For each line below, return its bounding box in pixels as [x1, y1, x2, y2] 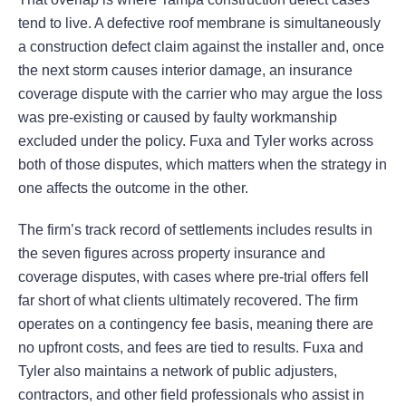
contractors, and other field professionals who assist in [18, 387, 364, 403]
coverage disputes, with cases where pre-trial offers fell [18, 269, 369, 285]
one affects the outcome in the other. [18, 180, 248, 197]
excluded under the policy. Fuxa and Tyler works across [18, 133, 373, 150]
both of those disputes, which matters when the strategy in [18, 157, 387, 173]
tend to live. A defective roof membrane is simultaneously [18, 15, 381, 32]
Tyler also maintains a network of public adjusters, [18, 363, 337, 380]
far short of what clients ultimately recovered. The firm [18, 293, 358, 309]
